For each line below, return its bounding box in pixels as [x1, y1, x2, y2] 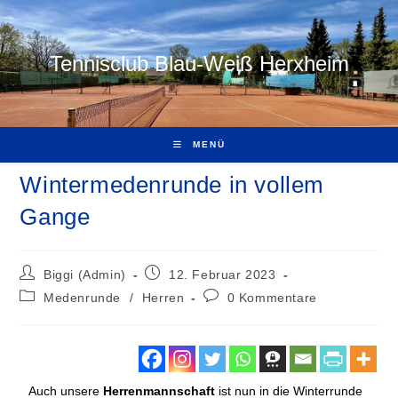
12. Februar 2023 [169, 267, 276, 282]
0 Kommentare [227, 291, 317, 305]
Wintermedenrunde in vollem [20, 171, 325, 198]
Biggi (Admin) [44, 267, 126, 282]
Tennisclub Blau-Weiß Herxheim [49, 52, 349, 76]
